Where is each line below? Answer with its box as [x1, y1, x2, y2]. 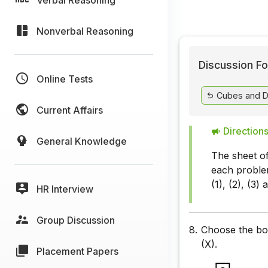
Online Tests [36, 72, 93, 85]
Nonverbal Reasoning [36, 25, 133, 37]
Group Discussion [36, 214, 115, 226]
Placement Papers [36, 245, 118, 257]
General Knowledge [36, 135, 127, 147]
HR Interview [36, 182, 93, 195]
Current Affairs [36, 103, 103, 116]
